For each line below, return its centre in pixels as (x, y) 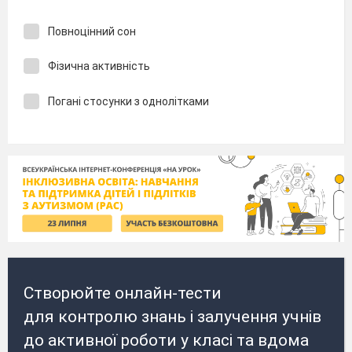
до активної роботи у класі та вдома (166, 341)
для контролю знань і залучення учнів (172, 317)
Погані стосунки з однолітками (128, 101)
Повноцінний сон (92, 31)
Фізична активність (99, 66)
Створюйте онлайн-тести (123, 293)
